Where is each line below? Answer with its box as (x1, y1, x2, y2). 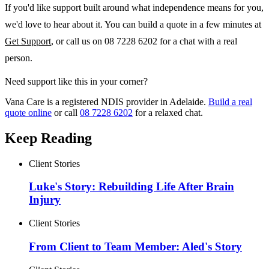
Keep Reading (5, 130, 92, 146)
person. (5, 52, 32, 63)
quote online (5, 107, 52, 118)
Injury (29, 193, 61, 207)
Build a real (208, 96, 252, 107)
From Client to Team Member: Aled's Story (29, 240, 242, 253)
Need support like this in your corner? (5, 76, 148, 86)
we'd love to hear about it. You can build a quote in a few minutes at (5, 19, 261, 29)
